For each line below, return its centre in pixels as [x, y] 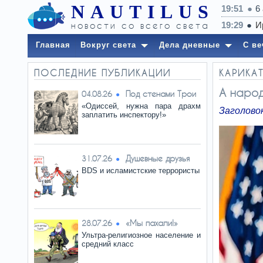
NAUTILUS [143, 12]
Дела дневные [190, 45]
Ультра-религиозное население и [141, 235]
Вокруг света [108, 45]
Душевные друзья [158, 158]
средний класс [108, 244]
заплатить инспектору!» [124, 115]
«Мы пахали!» [152, 223]
